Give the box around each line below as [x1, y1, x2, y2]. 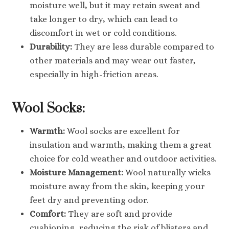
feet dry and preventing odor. [30, 195, 149, 205]
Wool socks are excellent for [65, 126, 180, 136]
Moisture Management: [30, 167, 123, 177]
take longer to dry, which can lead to [30, 14, 178, 24]
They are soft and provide [66, 209, 172, 219]
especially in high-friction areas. [30, 69, 158, 79]
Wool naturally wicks [123, 167, 211, 177]
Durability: [30, 41, 72, 52]
